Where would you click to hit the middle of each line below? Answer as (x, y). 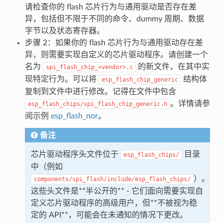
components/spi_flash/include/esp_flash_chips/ (112, 179)
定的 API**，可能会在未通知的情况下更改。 (109, 215)
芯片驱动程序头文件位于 (75, 154)
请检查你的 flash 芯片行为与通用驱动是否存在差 (111, 7)
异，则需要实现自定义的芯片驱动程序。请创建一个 (116, 55)
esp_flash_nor (74, 116)
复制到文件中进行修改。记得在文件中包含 (100, 91)
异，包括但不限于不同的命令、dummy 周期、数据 (114, 19)
